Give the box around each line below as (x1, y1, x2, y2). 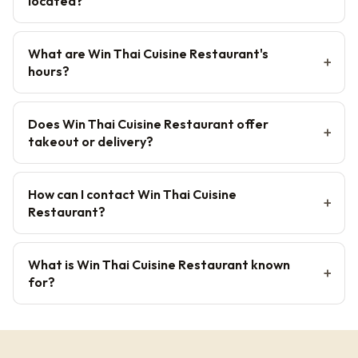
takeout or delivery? (28, 133, 153, 149)
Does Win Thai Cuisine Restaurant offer (28, 115, 268, 132)
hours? (28, 62, 70, 79)
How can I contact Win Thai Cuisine (28, 185, 237, 202)
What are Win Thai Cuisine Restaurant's (28, 45, 268, 62)
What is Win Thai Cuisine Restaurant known (28, 256, 290, 272)
